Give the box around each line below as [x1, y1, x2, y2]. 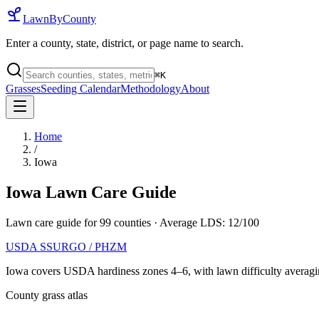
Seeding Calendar [41, 83, 120, 95]
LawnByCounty [23, 13, 96, 25]
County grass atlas [6, 288, 88, 301]
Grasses [6, 83, 41, 95]
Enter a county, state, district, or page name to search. [6, 37, 244, 49]
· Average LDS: [151, 216, 228, 229]
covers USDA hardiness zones [28, 264, 171, 277]
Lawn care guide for [6, 216, 100, 229]
